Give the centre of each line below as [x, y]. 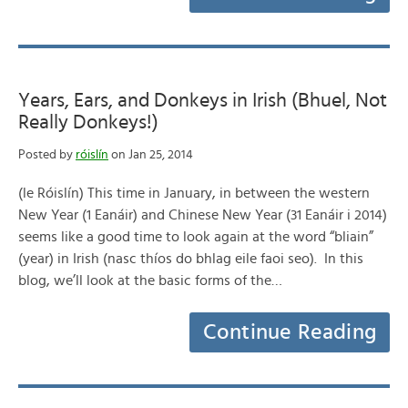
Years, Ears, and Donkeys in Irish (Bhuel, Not [203, 100]
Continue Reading [290, 332]
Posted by [47, 155]
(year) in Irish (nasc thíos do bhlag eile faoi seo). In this [191, 259]
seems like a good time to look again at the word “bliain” [196, 237]
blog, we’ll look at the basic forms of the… [150, 280]
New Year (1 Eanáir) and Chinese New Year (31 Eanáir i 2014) [203, 215]
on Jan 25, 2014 [151, 155]
